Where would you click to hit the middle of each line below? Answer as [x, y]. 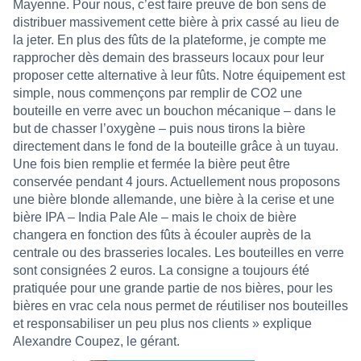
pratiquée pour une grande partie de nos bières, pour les [173, 288]
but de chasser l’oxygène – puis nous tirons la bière [159, 128]
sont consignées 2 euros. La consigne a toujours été [161, 270]
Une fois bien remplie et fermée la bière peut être [151, 164]
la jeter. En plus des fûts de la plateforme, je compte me [170, 39]
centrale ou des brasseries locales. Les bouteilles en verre [178, 252]
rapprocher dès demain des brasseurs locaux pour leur [168, 57]
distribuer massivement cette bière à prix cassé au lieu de [176, 22]
